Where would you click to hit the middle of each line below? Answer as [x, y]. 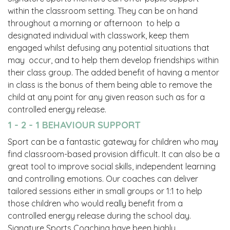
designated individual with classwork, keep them [98, 35]
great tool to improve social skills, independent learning [112, 167]
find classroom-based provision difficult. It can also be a [114, 154]
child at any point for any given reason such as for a [106, 97]
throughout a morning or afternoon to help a [94, 23]
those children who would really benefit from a [95, 204]
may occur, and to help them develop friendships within [113, 60]
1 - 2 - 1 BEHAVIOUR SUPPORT [74, 124]
